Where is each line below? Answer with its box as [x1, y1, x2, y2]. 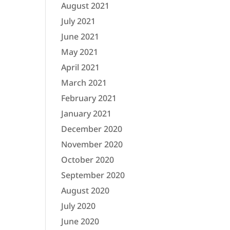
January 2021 [61, 108, 112, 120]
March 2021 [61, 77, 107, 89]
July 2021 [61, 15, 96, 27]
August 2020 [61, 185, 110, 197]
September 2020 [61, 169, 125, 181]
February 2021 [61, 92, 117, 104]
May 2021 [61, 46, 99, 58]
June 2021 [61, 31, 100, 43]
